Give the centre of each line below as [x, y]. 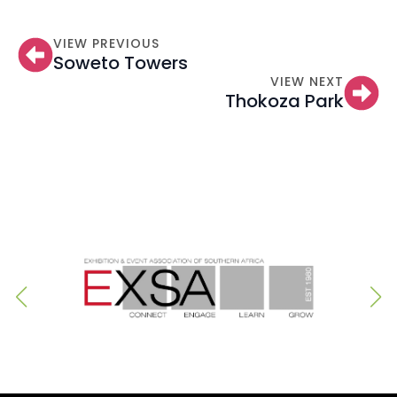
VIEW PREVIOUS [106, 43]
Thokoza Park [284, 101]
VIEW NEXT [307, 82]
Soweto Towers [121, 63]
